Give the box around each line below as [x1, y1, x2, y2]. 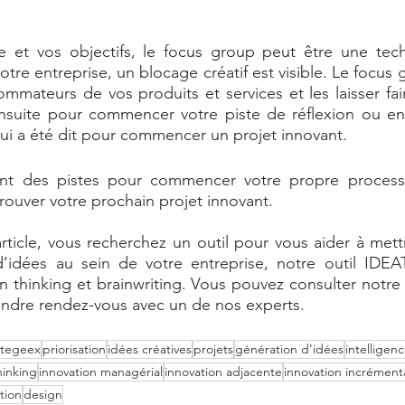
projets [193, 341, 233, 357]
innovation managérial [39, 363, 163, 380]
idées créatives [108, 341, 192, 357]
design [24, 386, 62, 402]
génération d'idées [235, 341, 344, 357]
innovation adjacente [165, 363, 282, 380]
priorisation [42, 341, 106, 357]
